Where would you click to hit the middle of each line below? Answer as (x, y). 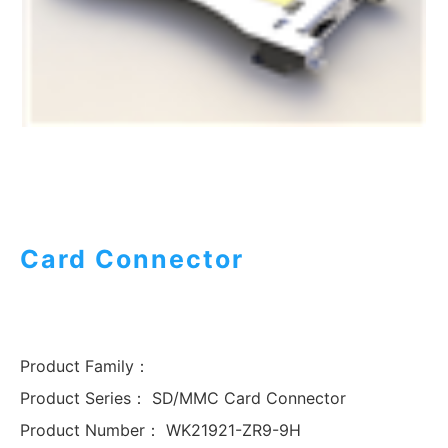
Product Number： (90, 430)
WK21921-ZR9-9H (231, 430)
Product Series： (83, 398)
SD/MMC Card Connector (249, 398)
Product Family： (85, 366)
